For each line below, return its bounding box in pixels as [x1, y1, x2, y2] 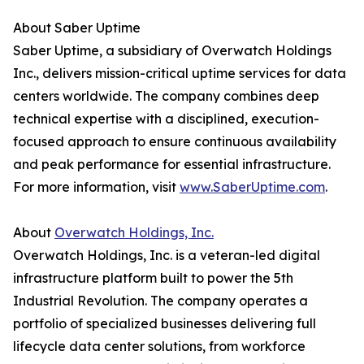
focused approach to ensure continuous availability [13, 133, 336, 150]
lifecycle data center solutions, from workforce [13, 338, 305, 355]
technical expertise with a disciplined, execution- [13, 110, 319, 128]
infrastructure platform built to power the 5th [13, 270, 293, 287]
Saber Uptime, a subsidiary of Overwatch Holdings [13, 42, 331, 59]
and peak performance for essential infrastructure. [13, 156, 331, 173]
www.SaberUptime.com [180, 179, 325, 196]
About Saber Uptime [13, 19, 141, 37]
